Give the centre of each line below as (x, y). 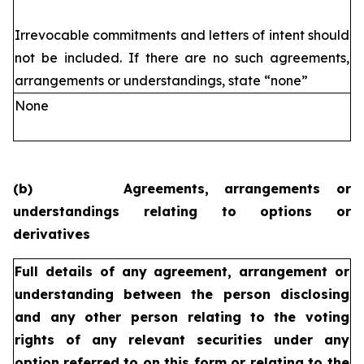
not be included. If (77, 58)
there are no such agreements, (247, 58)
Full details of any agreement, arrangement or (182, 271)
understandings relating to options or (182, 211)
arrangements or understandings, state (138, 80)
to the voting (300, 317)
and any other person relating (128, 317)
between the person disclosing (236, 294)
